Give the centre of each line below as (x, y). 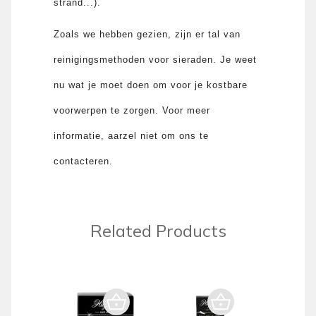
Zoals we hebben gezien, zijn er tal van (147, 34)
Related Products (158, 230)
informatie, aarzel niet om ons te (132, 135)
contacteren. (84, 161)
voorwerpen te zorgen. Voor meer (132, 110)
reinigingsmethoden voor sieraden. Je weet (156, 59)
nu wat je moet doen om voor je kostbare (151, 85)
